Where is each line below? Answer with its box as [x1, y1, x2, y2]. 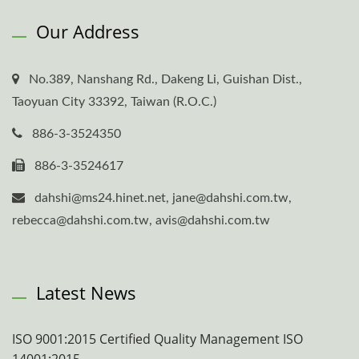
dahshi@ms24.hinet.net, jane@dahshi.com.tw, [34, 192, 292, 205]
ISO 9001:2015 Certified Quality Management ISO [12, 330, 303, 349]
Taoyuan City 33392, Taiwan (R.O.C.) [12, 95, 216, 109]
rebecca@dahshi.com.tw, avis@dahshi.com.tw [12, 214, 270, 228]
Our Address [36, 19, 139, 44]
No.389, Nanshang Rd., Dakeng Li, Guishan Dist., [29, 73, 302, 87]
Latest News [36, 280, 136, 305]
